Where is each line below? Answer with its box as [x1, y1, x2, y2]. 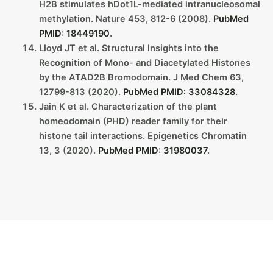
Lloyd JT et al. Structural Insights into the [38, 42, 219, 54]
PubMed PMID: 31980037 [97, 144, 207, 156]
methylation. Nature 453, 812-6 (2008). [38, 13, 213, 24]
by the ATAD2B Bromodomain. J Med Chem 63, [38, 71, 244, 83]
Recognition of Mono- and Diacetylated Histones [38, 57, 250, 68]
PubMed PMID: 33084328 [122, 86, 235, 97]
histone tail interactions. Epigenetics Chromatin [38, 130, 247, 141]
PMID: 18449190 [38, 27, 110, 39]
